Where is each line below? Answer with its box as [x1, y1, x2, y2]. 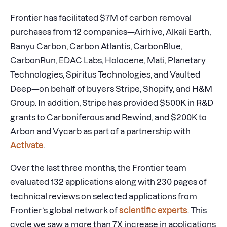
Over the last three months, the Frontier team [10, 163, 186, 172]
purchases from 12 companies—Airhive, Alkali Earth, [10, 27, 211, 36]
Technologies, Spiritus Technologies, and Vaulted [10, 70, 200, 79]
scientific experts [119, 206, 187, 215]
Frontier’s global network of [10, 206, 118, 215]
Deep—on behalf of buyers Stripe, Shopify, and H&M [10, 84, 212, 93]
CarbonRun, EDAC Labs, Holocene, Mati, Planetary [10, 56, 206, 65]
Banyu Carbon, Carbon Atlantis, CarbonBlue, [10, 42, 182, 51]
